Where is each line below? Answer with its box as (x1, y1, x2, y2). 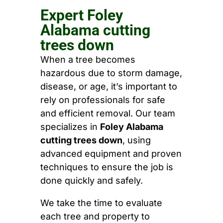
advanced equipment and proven (40, 148, 182, 159)
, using (122, 135, 151, 146)
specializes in (40, 121, 100, 132)
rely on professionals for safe (40, 95, 165, 106)
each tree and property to (40, 211, 150, 222)
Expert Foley (40, 6, 123, 24)
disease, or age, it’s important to (40, 81, 177, 92)
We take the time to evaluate (40, 198, 162, 209)
